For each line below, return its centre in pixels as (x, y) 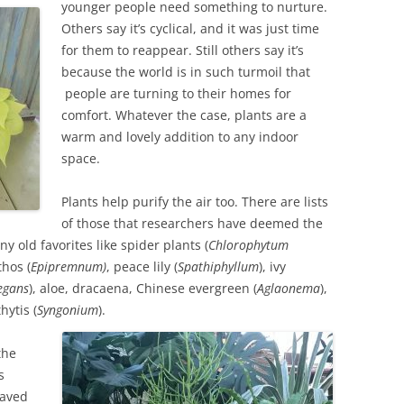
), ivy (272, 266)
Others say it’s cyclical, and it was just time (190, 28)
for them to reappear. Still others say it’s (183, 50)
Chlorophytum (248, 245)
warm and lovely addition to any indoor (180, 137)
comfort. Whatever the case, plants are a (184, 115)
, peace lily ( (142, 266)
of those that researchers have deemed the (192, 223)
